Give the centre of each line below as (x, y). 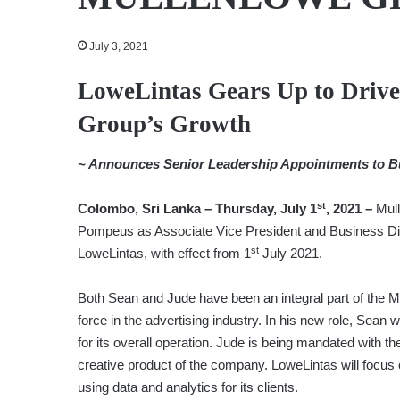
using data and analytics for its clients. (188, 387)
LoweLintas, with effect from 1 (164, 254)
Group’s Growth (164, 124)
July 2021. (291, 254)
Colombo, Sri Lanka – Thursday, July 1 (197, 209)
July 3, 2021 (119, 46)
